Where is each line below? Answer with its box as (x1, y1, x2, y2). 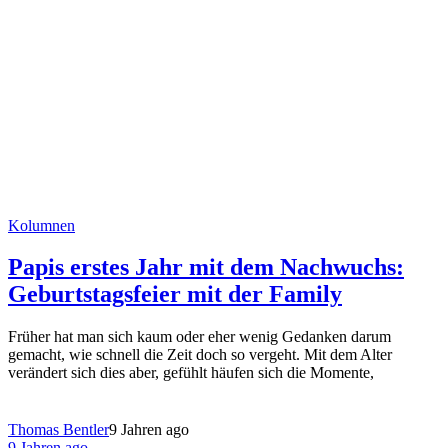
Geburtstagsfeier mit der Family (8, 281, 342, 308)
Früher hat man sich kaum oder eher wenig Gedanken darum (8, 328, 391, 346)
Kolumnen (8, 216, 75, 234)
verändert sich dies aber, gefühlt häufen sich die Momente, (8, 364, 374, 382)
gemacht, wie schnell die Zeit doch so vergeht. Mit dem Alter (8, 346, 392, 364)
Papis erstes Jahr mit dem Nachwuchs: (8, 254, 404, 281)
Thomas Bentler (8, 421, 109, 439)
